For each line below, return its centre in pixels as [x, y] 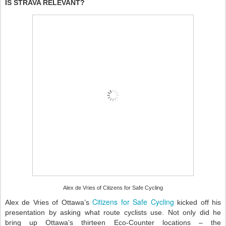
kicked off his [197, 203]
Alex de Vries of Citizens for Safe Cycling [113, 188]
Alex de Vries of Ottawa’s [49, 203]
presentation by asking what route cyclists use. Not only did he [113, 213]
